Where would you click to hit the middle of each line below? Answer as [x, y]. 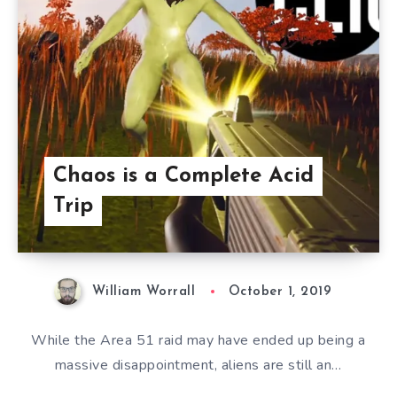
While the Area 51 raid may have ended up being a [198, 341]
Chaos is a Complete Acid [183, 176]
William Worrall [144, 292]
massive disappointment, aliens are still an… [198, 366]
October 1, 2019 [280, 292]
